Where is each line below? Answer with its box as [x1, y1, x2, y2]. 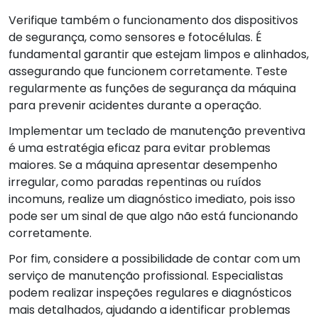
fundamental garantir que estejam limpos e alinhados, [9, 45, 309, 62]
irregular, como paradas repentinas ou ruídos [9, 173, 261, 190]
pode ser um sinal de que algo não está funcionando [9, 207, 298, 224]
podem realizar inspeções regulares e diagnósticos [9, 284, 292, 301]
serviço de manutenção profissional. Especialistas [9, 267, 283, 284]
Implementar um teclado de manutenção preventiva [9, 122, 305, 139]
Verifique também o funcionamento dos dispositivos [9, 11, 298, 28]
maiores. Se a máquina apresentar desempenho [9, 156, 278, 173]
